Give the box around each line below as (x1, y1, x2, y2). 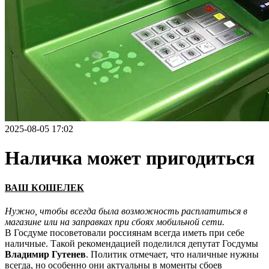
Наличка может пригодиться (5, 147, 255, 169)
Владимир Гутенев (5, 249, 86, 260)
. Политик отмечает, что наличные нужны (86, 249, 259, 260)
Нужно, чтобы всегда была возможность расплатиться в (5, 206, 247, 217)
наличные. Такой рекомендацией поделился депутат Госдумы (5, 238, 258, 249)
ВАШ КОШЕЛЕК (5, 182, 84, 193)
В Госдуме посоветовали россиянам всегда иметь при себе (5, 228, 244, 238)
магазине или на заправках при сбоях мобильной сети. (5, 217, 225, 228)
